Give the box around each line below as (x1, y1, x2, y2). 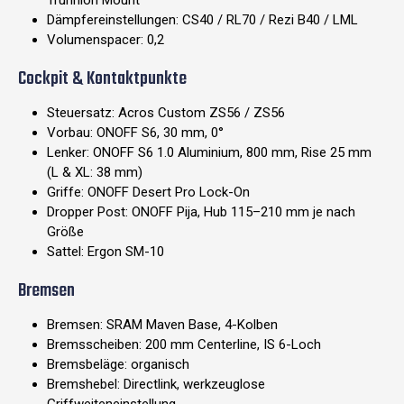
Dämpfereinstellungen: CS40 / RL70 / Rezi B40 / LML (47, 12, 358, 29)
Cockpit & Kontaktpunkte (18, 65, 187, 94)
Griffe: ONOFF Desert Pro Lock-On (47, 184, 250, 201)
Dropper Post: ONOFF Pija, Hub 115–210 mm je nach (47, 204, 355, 221)
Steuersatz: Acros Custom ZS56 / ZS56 (47, 105, 285, 122)
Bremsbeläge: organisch (47, 356, 189, 373)
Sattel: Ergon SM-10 (47, 243, 164, 261)
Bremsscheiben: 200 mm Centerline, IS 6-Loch (47, 336, 321, 353)
